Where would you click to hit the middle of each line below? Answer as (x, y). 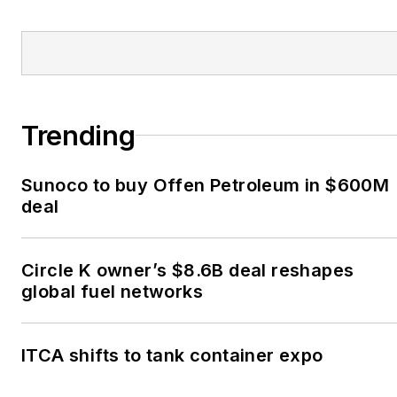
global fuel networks (112, 291)
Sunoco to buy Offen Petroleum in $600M (206, 185)
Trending (78, 135)
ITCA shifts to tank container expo (172, 355)
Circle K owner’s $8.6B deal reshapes (188, 270)
